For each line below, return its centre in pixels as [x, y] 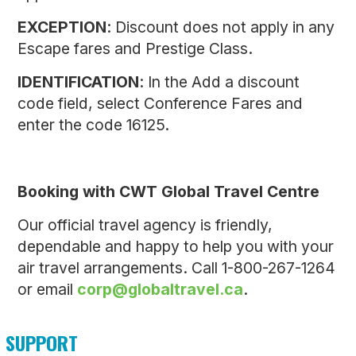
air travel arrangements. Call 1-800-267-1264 [176, 268]
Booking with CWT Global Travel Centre [168, 192]
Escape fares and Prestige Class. [135, 49]
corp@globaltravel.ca [160, 290]
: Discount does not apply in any [221, 27]
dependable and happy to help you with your [176, 247]
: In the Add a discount [219, 82]
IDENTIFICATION [78, 82]
